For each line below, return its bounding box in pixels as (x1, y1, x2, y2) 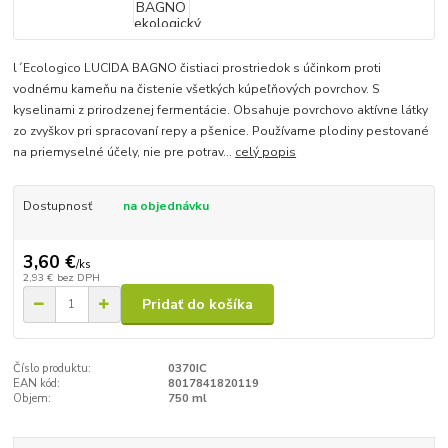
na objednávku (122, 197, 209, 214)
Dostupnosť (22, 197, 92, 214)
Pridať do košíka (142, 294, 253, 314)
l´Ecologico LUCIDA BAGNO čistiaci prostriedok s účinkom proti (13, 59, 382, 76)
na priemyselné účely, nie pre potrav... (13, 143, 236, 160)
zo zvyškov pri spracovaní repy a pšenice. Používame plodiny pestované (13, 122, 430, 139)
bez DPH (56, 270, 100, 286)
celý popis (235, 143, 297, 160)
